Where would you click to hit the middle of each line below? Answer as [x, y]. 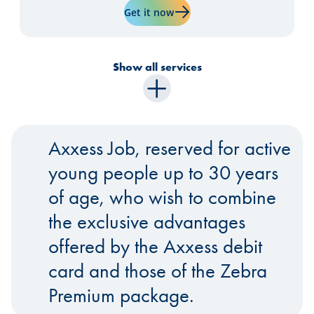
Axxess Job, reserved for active [169, 148]
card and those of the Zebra [157, 271]
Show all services [157, 67]
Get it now [149, 12]
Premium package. [121, 295]
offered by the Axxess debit [155, 246]
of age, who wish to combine [162, 197]
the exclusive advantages [146, 222]
